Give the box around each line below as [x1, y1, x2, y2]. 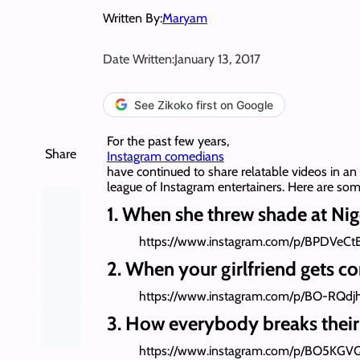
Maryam [162, 10, 207, 26]
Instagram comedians [106, 148, 224, 164]
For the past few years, [106, 133, 229, 149]
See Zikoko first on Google [134, 97, 273, 112]
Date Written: [103, 51, 174, 67]
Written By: [103, 10, 162, 26]
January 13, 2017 [174, 51, 260, 67]
